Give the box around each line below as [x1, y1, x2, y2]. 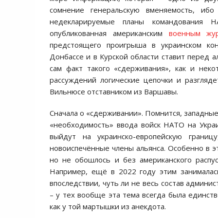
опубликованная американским [50, 28, 169, 38]
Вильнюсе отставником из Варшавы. [50, 87, 178, 96]
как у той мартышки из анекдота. [50, 201, 166, 211]
